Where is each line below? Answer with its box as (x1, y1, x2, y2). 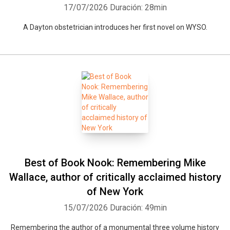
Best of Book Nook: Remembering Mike (24, 157, 206, 169)
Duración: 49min (109, 203, 167, 213)
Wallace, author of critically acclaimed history (9, 171, 221, 183)
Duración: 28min (109, 3, 167, 12)
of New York (87, 185, 143, 198)
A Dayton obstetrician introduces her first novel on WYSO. (23, 23, 207, 31)
